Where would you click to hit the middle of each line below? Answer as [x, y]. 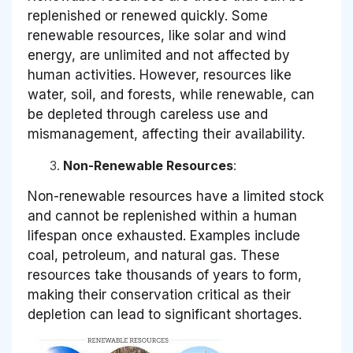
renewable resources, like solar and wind [157, 35]
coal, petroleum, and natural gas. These [154, 255]
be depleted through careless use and [148, 114]
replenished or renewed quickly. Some [148, 15]
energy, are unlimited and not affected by [159, 55]
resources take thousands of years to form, [165, 275]
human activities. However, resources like [160, 74]
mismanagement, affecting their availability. [166, 134]
